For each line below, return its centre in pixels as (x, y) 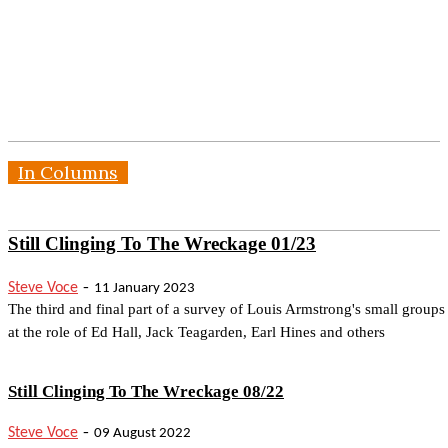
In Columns (68, 173)
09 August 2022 (142, 434)
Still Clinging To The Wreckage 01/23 (162, 243)
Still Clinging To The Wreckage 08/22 (146, 391)
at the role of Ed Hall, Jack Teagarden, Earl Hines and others (196, 332)
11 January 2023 (144, 289)
